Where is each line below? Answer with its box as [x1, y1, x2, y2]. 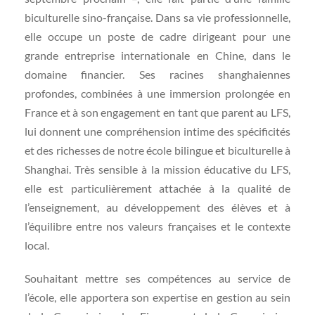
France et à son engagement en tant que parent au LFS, [25, 105, 290, 120]
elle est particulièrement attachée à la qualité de [25, 181, 290, 195]
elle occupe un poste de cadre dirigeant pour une [25, 30, 290, 44]
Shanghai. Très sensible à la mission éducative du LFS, [25, 162, 290, 176]
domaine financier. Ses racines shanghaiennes [25, 67, 290, 82]
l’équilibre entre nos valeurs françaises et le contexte [25, 219, 290, 233]
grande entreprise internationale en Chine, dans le [25, 49, 290, 63]
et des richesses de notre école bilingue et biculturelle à [25, 143, 290, 157]
